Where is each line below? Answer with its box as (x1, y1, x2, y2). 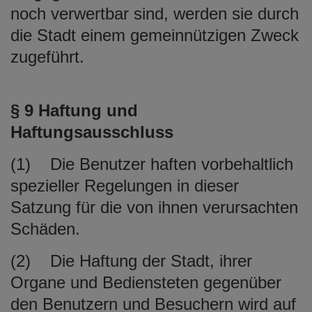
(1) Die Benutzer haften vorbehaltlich (10, 154, 293, 173)
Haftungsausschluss (10, 122, 173, 141)
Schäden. (10, 219, 80, 238)
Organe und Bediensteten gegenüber (10, 272, 281, 292)
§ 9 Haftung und (10, 100, 138, 120)
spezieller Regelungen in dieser (10, 175, 239, 195)
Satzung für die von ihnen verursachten (10, 197, 298, 217)
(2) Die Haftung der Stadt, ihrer (10, 251, 252, 270)
